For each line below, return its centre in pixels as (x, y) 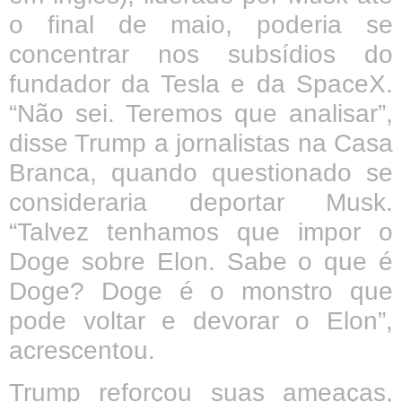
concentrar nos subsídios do (201, 54)
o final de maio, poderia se (201, 24)
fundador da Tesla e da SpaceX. (201, 83)
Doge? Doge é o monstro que (201, 291)
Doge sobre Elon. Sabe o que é (201, 261)
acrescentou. (82, 350)
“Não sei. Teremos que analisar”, (201, 113)
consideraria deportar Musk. (201, 202)
